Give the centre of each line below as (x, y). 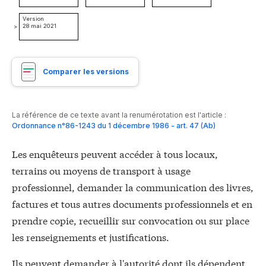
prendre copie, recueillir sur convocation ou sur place (131, 220)
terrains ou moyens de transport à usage (101, 170)
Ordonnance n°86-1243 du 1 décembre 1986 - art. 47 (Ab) (114, 126)
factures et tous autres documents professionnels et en (132, 204)
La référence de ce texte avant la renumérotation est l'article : (119, 115)
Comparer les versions (86, 72)
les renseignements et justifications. (91, 237)
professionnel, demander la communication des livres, (133, 187)
